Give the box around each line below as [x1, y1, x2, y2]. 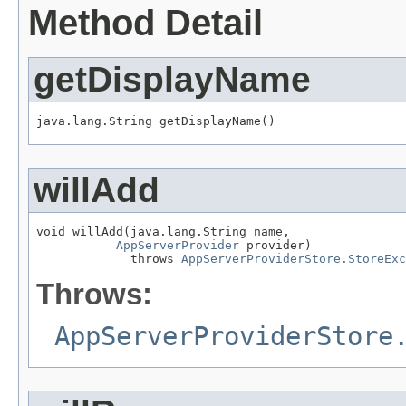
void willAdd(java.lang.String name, [36, 224, 290, 238]
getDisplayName [34, 60, 311, 100]
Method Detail [28, 3, 263, 43]
